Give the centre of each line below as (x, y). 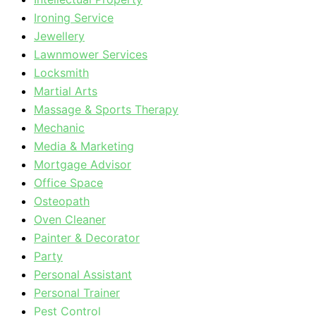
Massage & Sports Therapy (106, 109)
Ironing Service (74, 18)
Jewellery (59, 36)
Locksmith (61, 73)
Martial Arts (66, 91)
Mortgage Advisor (83, 164)
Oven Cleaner (70, 219)
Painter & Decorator (87, 238)
